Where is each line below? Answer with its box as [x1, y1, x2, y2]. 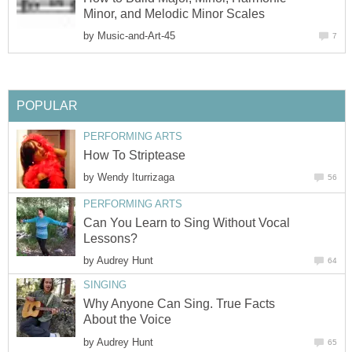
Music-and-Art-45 [97, 29, 175, 42]
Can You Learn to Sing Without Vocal [83, 216, 290, 230]
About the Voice [83, 313, 171, 327]
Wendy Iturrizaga [97, 171, 174, 184]
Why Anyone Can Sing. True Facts [83, 297, 275, 311]
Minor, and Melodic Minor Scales [83, 6, 265, 20]
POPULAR [16, 98, 78, 112]
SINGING [83, 279, 126, 291]
